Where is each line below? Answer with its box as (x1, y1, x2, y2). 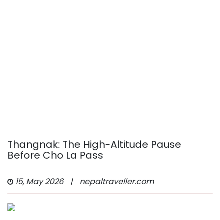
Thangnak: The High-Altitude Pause (7, 137, 181, 151)
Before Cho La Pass (7, 148, 103, 162)
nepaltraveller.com (80, 176, 154, 187)
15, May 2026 (15, 176, 63, 187)
